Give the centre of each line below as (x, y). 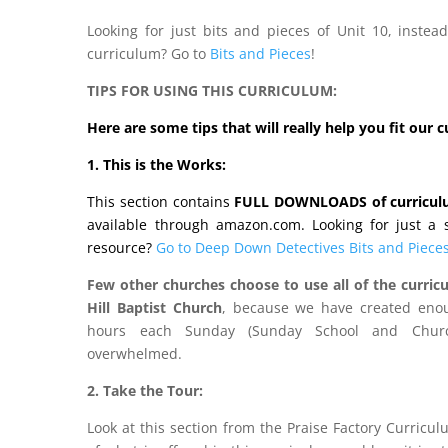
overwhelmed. (135, 353)
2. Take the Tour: (145, 390)
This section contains (161, 201)
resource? (120, 247)
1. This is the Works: (157, 164)
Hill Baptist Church (154, 307)
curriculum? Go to (149, 53)
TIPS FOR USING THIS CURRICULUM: (212, 90)
